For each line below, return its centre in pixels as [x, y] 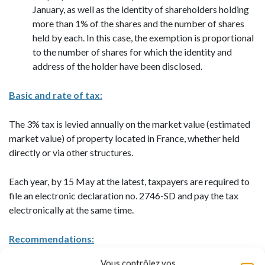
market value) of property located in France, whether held [124, 138]
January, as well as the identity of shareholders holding [141, 9]
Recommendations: [51, 239]
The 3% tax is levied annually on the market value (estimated [130, 124]
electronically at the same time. [71, 210]
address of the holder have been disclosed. [117, 66]
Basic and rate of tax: [56, 95]
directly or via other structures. [71, 152]
